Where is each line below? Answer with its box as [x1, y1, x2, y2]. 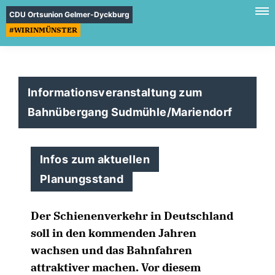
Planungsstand [40, 172, 124, 185]
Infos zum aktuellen [40, 153, 150, 166]
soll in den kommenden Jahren [31, 226, 196, 240]
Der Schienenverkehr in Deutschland [31, 209, 233, 223]
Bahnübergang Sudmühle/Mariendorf [28, 106, 233, 118]
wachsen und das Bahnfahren [31, 243, 192, 257]
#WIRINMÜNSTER [9, 25, 77, 34]
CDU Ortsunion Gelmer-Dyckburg [9, 10, 130, 19]
